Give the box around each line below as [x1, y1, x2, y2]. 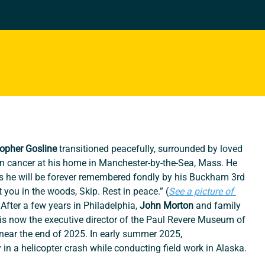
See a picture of [169, 186, 237, 198]
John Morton [140, 200, 194, 212]
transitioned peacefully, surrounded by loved [57, 143, 245, 155]
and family [193, 200, 244, 212]
